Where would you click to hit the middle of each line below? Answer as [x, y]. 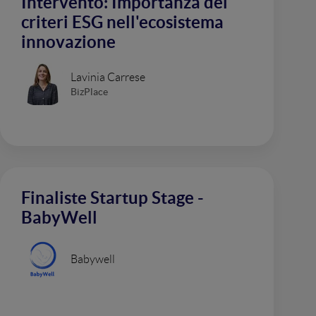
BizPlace [89, 91]
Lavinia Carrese [108, 77]
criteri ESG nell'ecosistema [122, 22]
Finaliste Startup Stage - [113, 198]
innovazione [68, 42]
